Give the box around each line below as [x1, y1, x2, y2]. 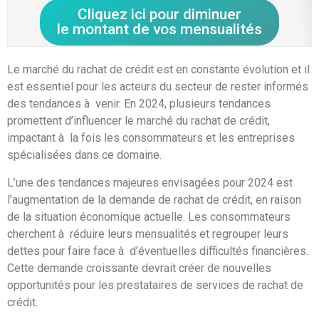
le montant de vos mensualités [57, 21, 262, 38]
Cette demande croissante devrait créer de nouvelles [7, 261, 271, 275]
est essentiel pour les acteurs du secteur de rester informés [7, 80, 308, 94]
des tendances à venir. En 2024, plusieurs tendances [7, 97, 271, 111]
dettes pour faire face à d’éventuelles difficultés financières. [7, 244, 308, 258]
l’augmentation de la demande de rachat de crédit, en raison [7, 192, 301, 206]
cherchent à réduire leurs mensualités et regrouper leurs [7, 226, 288, 241]
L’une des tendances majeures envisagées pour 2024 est [7, 175, 293, 189]
